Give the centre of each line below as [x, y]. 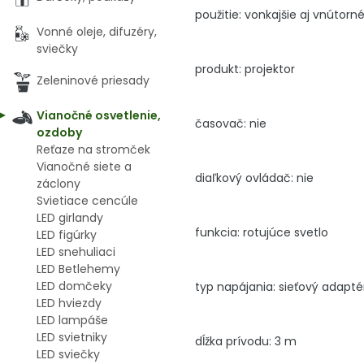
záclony [58, 184]
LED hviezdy [69, 303]
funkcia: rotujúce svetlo [262, 232]
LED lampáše [72, 320]
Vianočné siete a [84, 167]
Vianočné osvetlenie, [99, 115]
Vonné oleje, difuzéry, [97, 32]
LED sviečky [68, 354]
